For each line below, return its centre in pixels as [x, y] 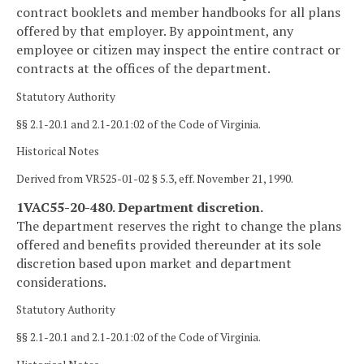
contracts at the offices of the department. [143, 69]
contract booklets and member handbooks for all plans [178, 13]
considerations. [61, 282]
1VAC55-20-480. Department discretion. [140, 207]
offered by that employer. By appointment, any [155, 31]
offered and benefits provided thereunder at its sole [169, 244]
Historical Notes [58, 152]
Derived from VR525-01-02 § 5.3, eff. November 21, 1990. [155, 178]
